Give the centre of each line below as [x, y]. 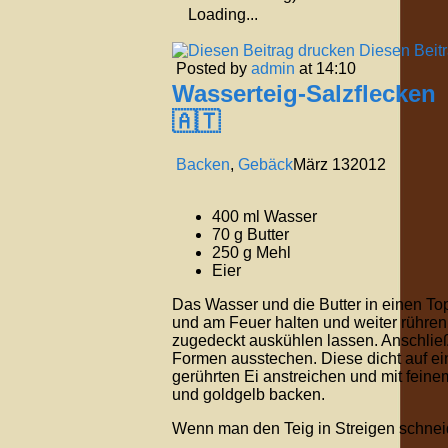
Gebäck [265, 164]
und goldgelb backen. [248, 394]
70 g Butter [250, 234]
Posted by [213, 68]
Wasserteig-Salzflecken [304, 93]
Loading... [223, 14]
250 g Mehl [251, 252]
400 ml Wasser [264, 216]
